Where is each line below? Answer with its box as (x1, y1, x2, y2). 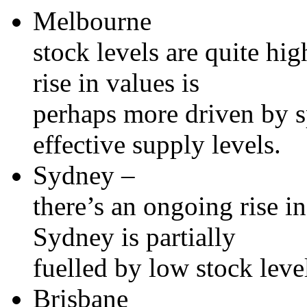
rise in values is (33, 67, 199, 97)
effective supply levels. (33, 129, 281, 159)
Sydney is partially (33, 221, 236, 251)
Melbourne (33, 5, 151, 36)
